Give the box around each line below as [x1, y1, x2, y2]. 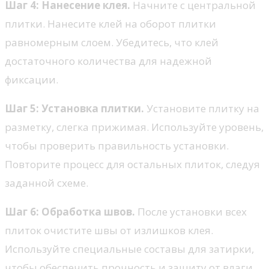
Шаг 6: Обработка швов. [5, 204, 135, 219]
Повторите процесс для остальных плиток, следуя [5, 157, 260, 171]
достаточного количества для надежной [5, 53, 212, 68]
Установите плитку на [144, 101, 259, 115]
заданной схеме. [5, 175, 88, 190]
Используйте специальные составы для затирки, [5, 241, 254, 256]
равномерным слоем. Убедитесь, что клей [5, 35, 219, 49]
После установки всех [135, 204, 247, 219]
